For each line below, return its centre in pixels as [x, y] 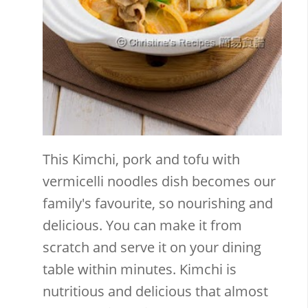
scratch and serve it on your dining [152, 247]
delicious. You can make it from [143, 225]
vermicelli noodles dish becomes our [159, 181]
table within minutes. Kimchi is [140, 269]
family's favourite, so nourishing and [158, 203]
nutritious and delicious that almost [156, 291]
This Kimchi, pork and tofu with [142, 159]
